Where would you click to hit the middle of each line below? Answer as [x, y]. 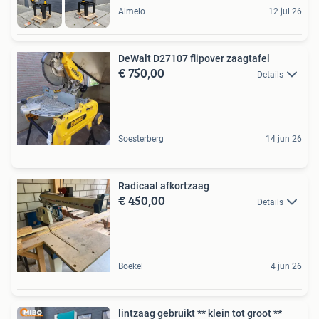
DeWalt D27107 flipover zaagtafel [194, 58]
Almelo [132, 11]
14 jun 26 [284, 138]
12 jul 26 [285, 11]
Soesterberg [141, 138]
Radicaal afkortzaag [164, 185]
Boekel [131, 266]
